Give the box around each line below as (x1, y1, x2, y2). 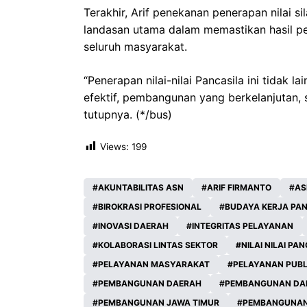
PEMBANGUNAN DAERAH (98, 278, 201, 289)
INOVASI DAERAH (98, 221, 169, 232)
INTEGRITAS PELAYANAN (192, 221, 293, 232)
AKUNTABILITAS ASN (98, 182, 184, 193)
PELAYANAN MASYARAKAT (98, 259, 210, 270)
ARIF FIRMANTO (207, 182, 271, 193)
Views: (100, 140, 129, 152)
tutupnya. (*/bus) (84, 107, 172, 121)
